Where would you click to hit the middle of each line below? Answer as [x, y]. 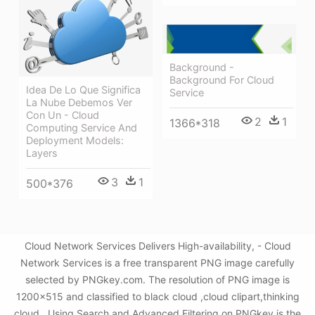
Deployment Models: [75, 140]
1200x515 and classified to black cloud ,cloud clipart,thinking [157, 297]
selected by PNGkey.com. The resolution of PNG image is [157, 280]
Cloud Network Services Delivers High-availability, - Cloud [157, 246]
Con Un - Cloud [63, 115]
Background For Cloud [222, 80]
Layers [42, 153]
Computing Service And [82, 127]
